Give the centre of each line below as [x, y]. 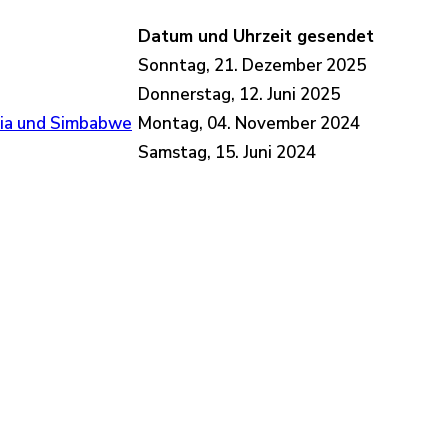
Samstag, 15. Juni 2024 [227, 153]
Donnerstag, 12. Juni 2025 [239, 95]
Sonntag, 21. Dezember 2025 [252, 66]
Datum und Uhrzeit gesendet [256, 37]
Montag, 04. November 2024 [249, 124]
